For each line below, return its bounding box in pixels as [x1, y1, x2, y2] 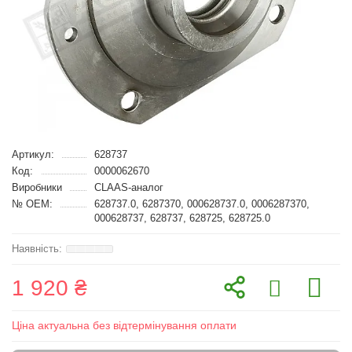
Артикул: [12, 148, 54, 160]
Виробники [12, 181, 62, 193]
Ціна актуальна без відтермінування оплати [12, 319, 236, 332]
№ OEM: [12, 198, 53, 210]
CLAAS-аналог [93, 181, 163, 193]
